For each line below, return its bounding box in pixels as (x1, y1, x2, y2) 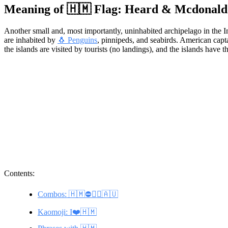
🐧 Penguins (58, 35, 97, 44)
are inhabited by (4, 35, 58, 44)
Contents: (4, 168, 35, 178)
